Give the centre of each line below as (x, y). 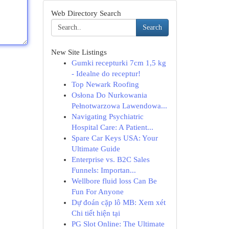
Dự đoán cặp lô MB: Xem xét (118, 202)
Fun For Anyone (97, 192)
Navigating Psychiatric (107, 117)
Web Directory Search (86, 13)
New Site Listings (79, 52)
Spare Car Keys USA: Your (114, 138)
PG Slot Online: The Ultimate (118, 224)
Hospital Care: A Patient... (112, 127)
